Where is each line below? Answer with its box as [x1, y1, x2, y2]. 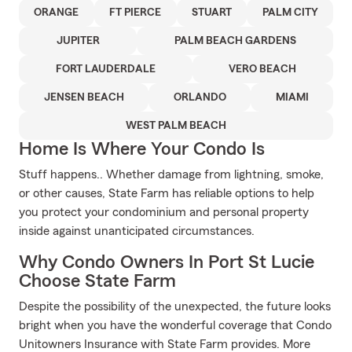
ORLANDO [173, 92, 226, 103]
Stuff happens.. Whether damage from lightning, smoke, [19, 168, 324, 181]
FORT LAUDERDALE [55, 64, 156, 75]
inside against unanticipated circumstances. [19, 225, 255, 237]
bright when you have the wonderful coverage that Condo [19, 319, 332, 332]
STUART [191, 7, 232, 18]
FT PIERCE [109, 7, 162, 18]
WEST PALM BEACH [126, 120, 226, 131]
